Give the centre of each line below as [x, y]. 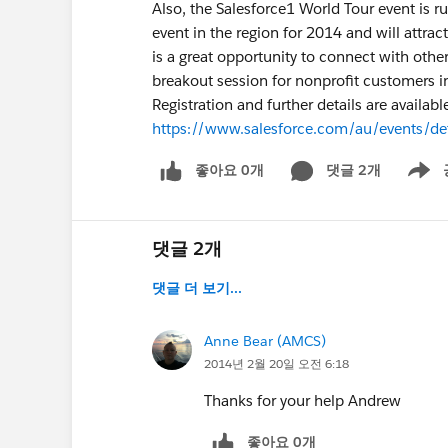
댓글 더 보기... [197, 287]
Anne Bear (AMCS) [265, 340]
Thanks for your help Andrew [302, 400]
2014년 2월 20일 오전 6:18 [276, 363]
